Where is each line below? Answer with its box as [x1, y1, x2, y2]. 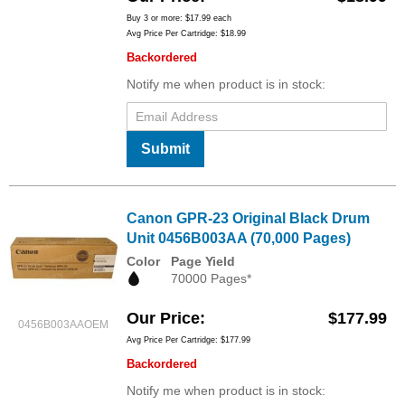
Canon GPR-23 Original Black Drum [127, 211, 370, 227]
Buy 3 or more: [127, 14, 185, 24]
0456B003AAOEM [18, 318, 108, 332]
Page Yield [171, 254, 235, 269]
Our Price [127, 309, 200, 328]
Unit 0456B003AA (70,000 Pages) [127, 231, 351, 247]
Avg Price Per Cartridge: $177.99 [127, 335, 250, 345]
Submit [141, 141, 190, 157]
